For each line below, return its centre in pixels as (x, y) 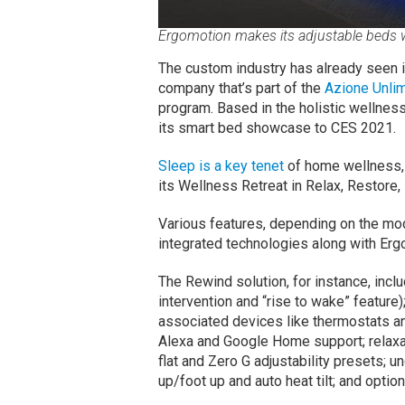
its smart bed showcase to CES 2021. (277, 127)
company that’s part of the (241, 88)
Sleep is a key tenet (221, 165)
